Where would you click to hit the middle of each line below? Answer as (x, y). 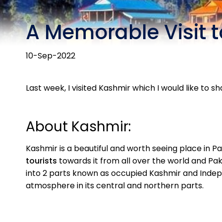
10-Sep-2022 (51, 56)
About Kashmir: (78, 127)
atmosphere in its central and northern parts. (115, 186)
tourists (42, 161)
